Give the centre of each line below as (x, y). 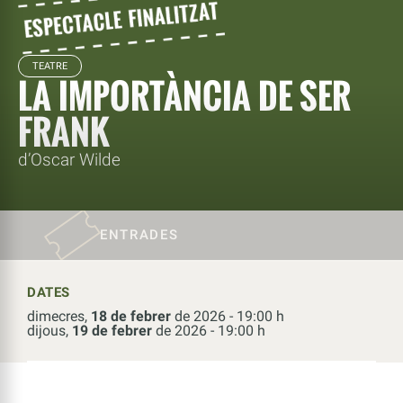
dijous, (49, 330)
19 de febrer (112, 330)
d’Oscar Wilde (69, 159)
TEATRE (50, 66)
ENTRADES (139, 235)
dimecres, (59, 316)
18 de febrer (131, 316)
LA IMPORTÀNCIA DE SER (184, 95)
